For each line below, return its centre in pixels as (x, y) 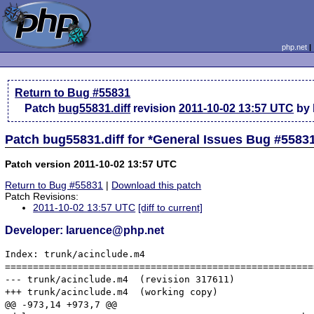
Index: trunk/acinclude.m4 (75, 254)
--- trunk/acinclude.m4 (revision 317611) (67, 279)
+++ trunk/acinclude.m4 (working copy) (67, 292)
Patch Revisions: (42, 197)
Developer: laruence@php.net (85, 231)
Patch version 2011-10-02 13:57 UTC (91, 164)
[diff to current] (171, 208)
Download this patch (157, 185)
